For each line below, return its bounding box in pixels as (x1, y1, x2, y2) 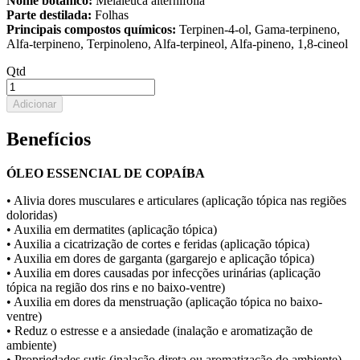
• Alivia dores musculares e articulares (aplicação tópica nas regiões (6, 194, 346, 208)
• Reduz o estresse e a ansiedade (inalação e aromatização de (6, 324, 313, 338)
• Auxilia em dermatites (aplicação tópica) (6, 223, 217, 237)
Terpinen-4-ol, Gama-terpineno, (179, 22, 340, 37)
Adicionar (13, 98, 56, 111)
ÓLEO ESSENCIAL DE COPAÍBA (6, 166, 205, 181)
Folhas (95, 8, 129, 22)
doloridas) (6, 208, 57, 223)
